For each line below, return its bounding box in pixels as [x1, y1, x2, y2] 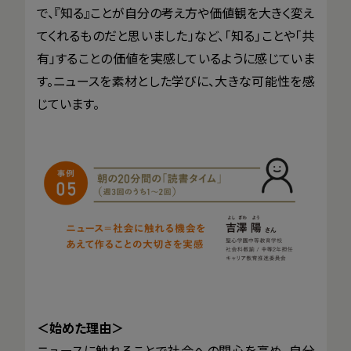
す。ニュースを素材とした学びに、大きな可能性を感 [36, 71, 315, 90]
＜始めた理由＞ [36, 317, 124, 337]
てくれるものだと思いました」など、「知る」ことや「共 [36, 25, 315, 45]
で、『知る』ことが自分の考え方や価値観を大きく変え [36, 2, 315, 22]
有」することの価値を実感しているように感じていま [36, 48, 315, 67]
